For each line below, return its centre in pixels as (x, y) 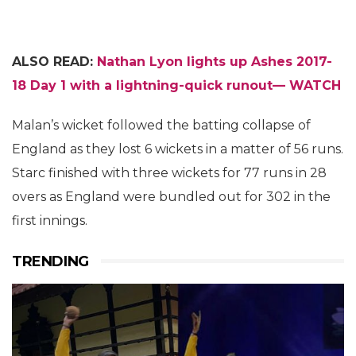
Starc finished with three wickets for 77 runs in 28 (169, 172)
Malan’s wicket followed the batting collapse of (161, 125)
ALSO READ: (54, 61)
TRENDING (50, 261)
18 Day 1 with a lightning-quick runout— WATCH (176, 85)
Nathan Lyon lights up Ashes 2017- (215, 61)
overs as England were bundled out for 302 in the (171, 196)
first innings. (50, 220)
